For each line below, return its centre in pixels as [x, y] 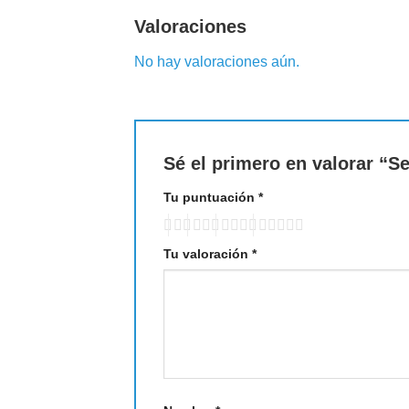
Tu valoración [208, 253]
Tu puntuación [211, 197]
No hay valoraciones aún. [217, 62]
